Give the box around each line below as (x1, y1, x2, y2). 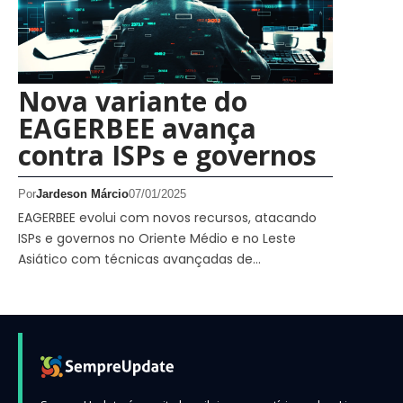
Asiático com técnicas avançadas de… (18, 249, 261, 268)
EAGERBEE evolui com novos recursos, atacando (18, 208, 317, 227)
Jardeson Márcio (36, 186, 129, 201)
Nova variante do (18, 82, 247, 120)
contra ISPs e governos (18, 136, 317, 174)
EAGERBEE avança (18, 109, 256, 147)
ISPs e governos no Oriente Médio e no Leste (18, 228, 296, 247)
